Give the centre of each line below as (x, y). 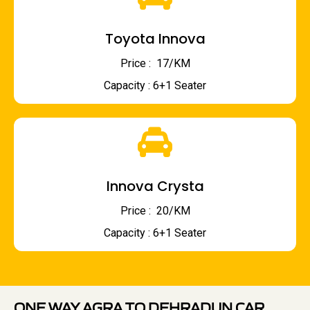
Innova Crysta (155, 186)
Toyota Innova (155, 39)
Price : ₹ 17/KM (155, 64)
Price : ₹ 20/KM (155, 211)
